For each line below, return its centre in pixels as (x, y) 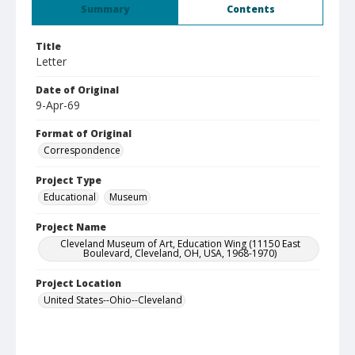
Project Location (78, 283)
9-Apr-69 (58, 105)
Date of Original (77, 90)
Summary (105, 9)
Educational (70, 197)
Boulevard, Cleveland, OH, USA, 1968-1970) (180, 253)
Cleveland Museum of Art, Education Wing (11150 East (180, 244)
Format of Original (84, 134)
